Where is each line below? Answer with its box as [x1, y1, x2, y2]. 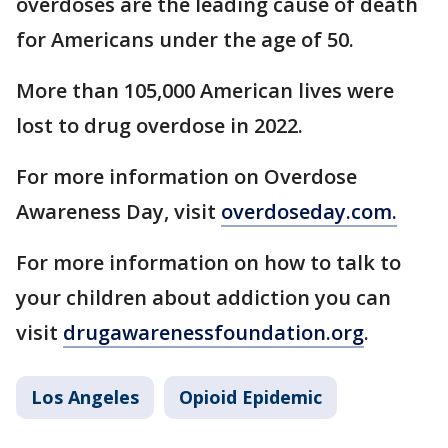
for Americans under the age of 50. [16, 26, 359, 53]
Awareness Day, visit [16, 198, 221, 225]
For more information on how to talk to [16, 249, 401, 276]
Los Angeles [31, 385, 139, 409]
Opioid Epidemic [179, 385, 322, 409]
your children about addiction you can [16, 284, 391, 311]
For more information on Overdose [16, 163, 357, 190]
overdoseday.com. [221, 198, 397, 225]
